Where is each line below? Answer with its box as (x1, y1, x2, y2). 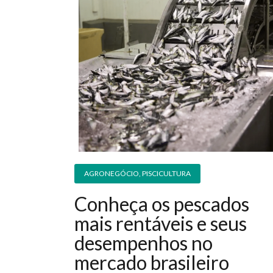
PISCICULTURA (142, 169, 191, 179)
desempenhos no (74, 231, 213, 255)
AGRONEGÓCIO (84, 169, 139, 179)
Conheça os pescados (74, 192, 249, 216)
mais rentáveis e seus (74, 211, 247, 236)
